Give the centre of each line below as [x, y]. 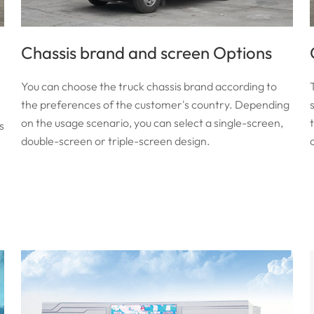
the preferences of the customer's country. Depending [156, 104]
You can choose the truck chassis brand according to [149, 86]
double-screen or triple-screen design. [116, 141]
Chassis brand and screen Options [147, 52]
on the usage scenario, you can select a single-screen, [152, 122]
